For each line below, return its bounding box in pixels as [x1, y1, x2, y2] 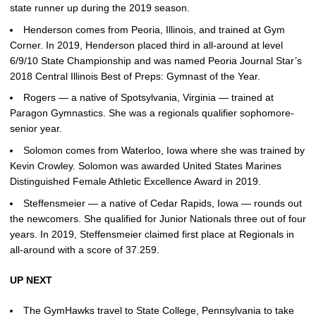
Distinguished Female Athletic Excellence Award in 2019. [10, 176, 264, 187]
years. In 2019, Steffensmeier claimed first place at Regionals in [10, 228, 294, 240]
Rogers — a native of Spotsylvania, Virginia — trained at [23, 92, 274, 104]
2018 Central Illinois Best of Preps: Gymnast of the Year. [10, 70, 263, 82]
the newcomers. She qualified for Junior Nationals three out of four [10, 212, 306, 224]
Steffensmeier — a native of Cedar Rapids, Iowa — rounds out [23, 197, 302, 209]
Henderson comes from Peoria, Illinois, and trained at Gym [23, 23, 285, 35]
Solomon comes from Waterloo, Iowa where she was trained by [23, 145, 305, 156]
